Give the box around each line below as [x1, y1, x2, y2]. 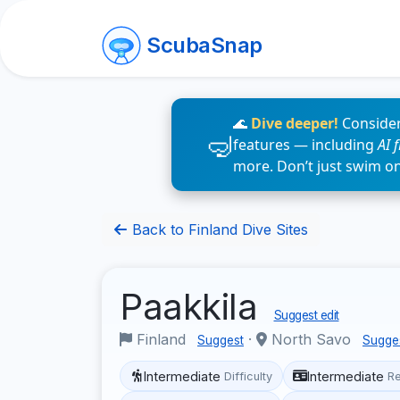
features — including [233, 135, 378, 154]
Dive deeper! [251, 113, 338, 133]
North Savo [267, 330, 355, 348]
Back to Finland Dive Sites [128, 221, 308, 238]
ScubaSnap [146, 32, 262, 58]
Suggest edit [273, 308, 339, 322]
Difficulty [224, 369, 273, 383]
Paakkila [120, 285, 267, 329]
